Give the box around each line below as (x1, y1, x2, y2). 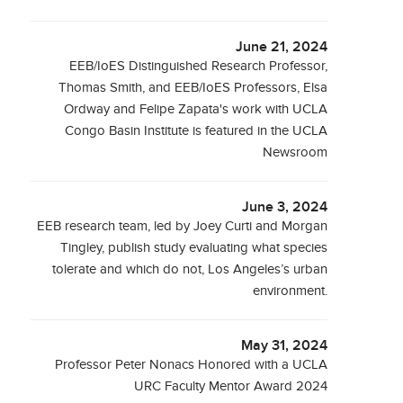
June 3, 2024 (242, 199, 328, 216)
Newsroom (263, 145, 328, 160)
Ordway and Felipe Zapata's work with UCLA (64, 102, 328, 117)
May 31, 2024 (241, 337, 328, 354)
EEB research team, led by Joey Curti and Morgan (37, 219, 328, 234)
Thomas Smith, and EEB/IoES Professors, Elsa (58, 80, 328, 95)
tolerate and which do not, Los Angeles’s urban (52, 262, 328, 277)
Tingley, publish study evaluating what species (60, 240, 328, 255)
